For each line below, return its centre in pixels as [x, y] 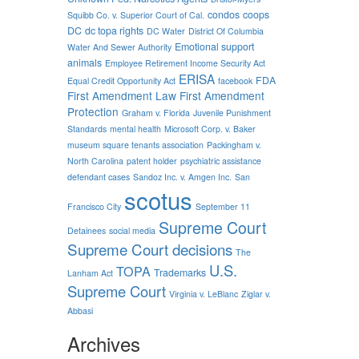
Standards [87, 128]
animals [84, 62]
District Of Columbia [226, 30]
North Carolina [95, 160]
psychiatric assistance [220, 160]
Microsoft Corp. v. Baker [210, 128]
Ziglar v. [256, 293]
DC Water [165, 30]
